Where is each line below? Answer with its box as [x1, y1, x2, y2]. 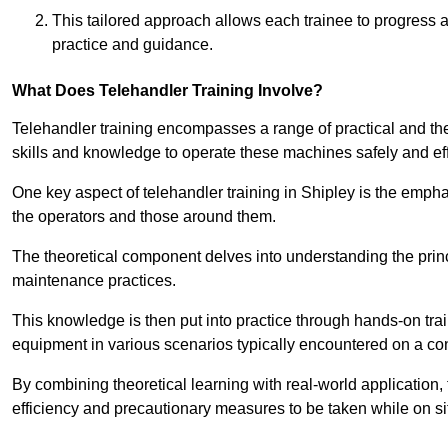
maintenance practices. [12, 272, 176, 290]
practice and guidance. [52, 36, 213, 54]
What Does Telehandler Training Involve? [12, 82, 323, 100]
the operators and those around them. [12, 208, 276, 226]
